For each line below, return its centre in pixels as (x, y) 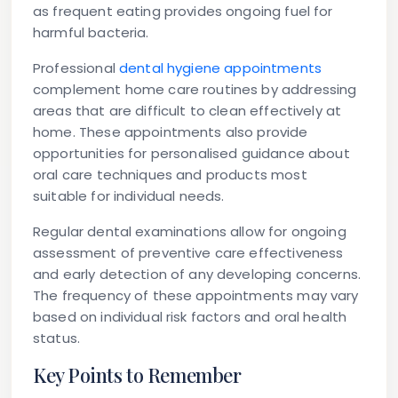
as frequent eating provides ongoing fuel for (183, 12)
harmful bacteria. (91, 33)
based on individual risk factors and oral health (190, 317)
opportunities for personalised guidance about (191, 154)
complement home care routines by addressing (195, 90)
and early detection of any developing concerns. (197, 275)
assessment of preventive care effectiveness (188, 253)
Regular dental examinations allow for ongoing (190, 232)
